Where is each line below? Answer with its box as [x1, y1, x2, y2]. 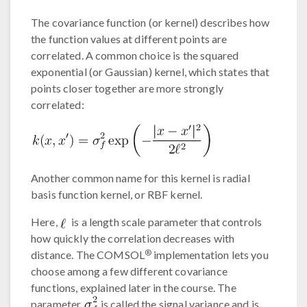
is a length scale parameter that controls [69, 214, 262, 228]
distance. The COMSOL [31, 247, 145, 261]
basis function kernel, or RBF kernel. [31, 187, 203, 201]
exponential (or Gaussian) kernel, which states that [31, 64, 270, 78]
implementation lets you [151, 247, 269, 261]
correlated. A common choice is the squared [31, 48, 239, 62]
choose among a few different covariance [31, 264, 228, 278]
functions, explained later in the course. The [31, 280, 236, 294]
